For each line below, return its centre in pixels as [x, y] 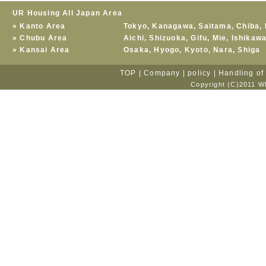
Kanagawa [173, 26]
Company [162, 73]
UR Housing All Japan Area [67, 13]
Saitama [215, 26]
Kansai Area [45, 50]
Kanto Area [43, 26]
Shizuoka [168, 38]
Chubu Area [44, 38]
